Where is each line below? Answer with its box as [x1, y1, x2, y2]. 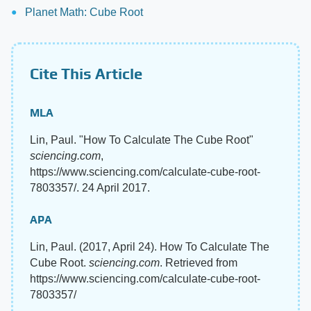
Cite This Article [30, 64, 142, 83]
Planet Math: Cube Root [25, 6, 143, 18]
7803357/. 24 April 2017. [30, 181, 150, 194]
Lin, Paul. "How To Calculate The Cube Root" [30, 133, 253, 146]
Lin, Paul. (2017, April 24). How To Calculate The [30, 240, 269, 253]
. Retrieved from [160, 256, 237, 269]
